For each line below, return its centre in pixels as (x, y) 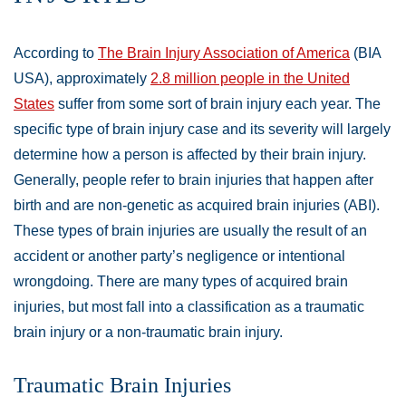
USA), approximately (82, 79)
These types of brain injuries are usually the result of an (190, 231)
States (34, 104)
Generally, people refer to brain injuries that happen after (193, 180)
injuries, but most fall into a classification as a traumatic (189, 307)
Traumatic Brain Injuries (122, 386)
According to (56, 53)
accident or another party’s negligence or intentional (179, 256)
